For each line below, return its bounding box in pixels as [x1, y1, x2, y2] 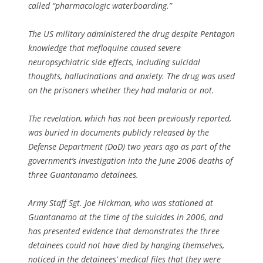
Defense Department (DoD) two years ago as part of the [28, 140, 231, 152]
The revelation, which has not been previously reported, [28, 112, 231, 124]
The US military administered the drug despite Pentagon [28, 28, 235, 39]
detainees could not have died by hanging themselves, [28, 239, 224, 251]
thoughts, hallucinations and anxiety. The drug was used [28, 70, 235, 82]
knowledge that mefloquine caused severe [28, 42, 181, 53]
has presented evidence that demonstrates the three [28, 225, 220, 237]
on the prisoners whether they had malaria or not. [28, 84, 214, 96]
